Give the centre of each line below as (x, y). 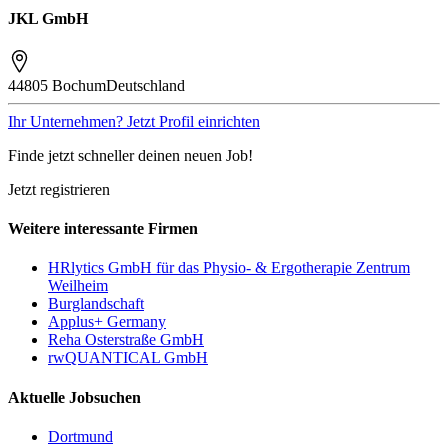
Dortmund (80, 436)
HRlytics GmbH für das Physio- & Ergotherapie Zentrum (229, 268)
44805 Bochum (57, 85)
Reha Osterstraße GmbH (126, 340)
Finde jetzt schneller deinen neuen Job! (130, 155)
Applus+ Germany (107, 322)
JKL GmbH (48, 18)
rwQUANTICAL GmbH (128, 358)
